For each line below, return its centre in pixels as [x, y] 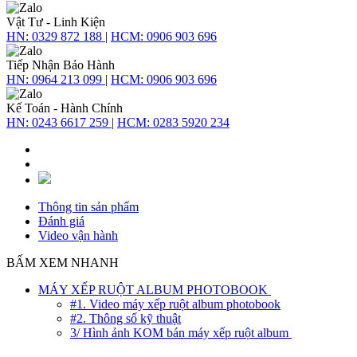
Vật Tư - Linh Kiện [56, 22]
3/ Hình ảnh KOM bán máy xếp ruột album [181, 332]
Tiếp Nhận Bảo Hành [61, 65]
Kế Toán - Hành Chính [65, 108]
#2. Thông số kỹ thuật [126, 318]
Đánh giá [61, 221]
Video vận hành [78, 235]
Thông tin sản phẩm [88, 206]
